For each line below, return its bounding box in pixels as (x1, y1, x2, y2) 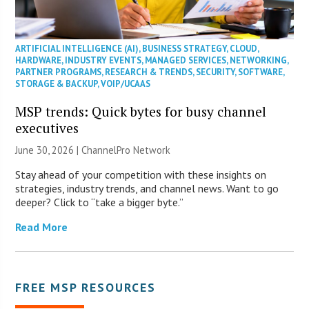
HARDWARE (15, 54, 62, 66)
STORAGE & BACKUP (15, 77, 98, 90)
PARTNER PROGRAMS (15, 66, 102, 78)
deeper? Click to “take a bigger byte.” (15, 195, 184, 209)
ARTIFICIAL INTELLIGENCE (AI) (15, 42, 139, 54)
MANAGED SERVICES (145, 54, 227, 66)
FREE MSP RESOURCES (15, 279, 157, 295)
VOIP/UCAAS (101, 77, 151, 90)
